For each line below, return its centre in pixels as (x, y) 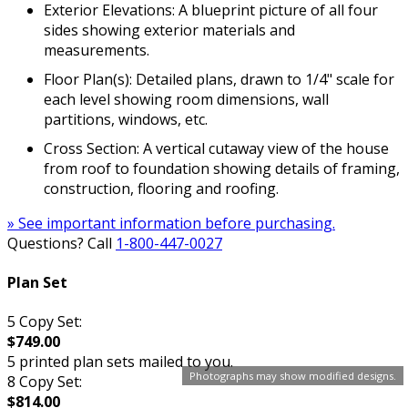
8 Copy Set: (45, 382)
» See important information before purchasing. (171, 223)
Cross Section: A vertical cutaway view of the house (216, 148)
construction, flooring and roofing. (161, 188)
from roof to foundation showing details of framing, (222, 168)
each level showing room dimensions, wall (186, 99)
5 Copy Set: (45, 322)
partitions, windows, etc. (126, 119)
